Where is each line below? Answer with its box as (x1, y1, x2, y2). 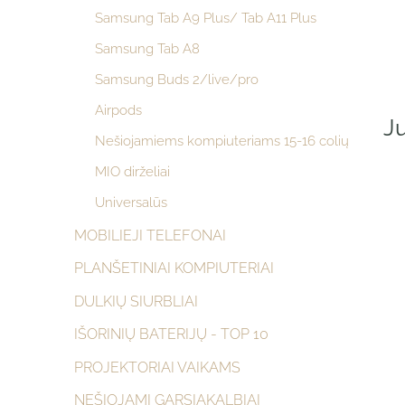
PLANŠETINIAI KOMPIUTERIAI (74, 259, 274, 278)
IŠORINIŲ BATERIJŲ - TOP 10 (74, 325, 268, 344)
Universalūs (94, 194, 167, 212)
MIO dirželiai (94, 164, 170, 181)
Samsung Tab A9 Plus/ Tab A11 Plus (94, 9, 316, 26)
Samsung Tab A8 (94, 40, 200, 57)
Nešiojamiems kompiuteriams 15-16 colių (94, 133, 349, 150)
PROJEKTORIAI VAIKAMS (74, 358, 240, 376)
